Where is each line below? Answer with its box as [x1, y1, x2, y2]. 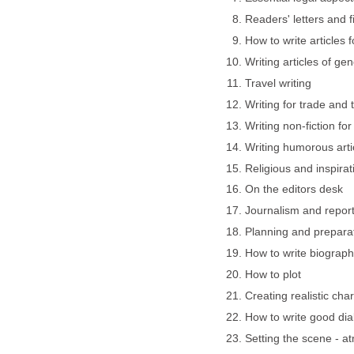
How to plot [244, 269, 301, 281]
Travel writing [244, 77, 311, 90]
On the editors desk [244, 183, 343, 196]
